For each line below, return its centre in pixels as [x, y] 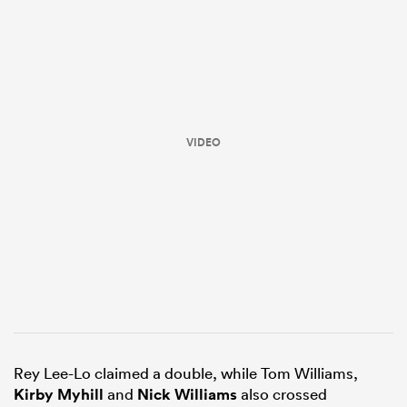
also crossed [282, 394]
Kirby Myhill [59, 395]
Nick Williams [187, 395]
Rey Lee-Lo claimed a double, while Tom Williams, [186, 373]
